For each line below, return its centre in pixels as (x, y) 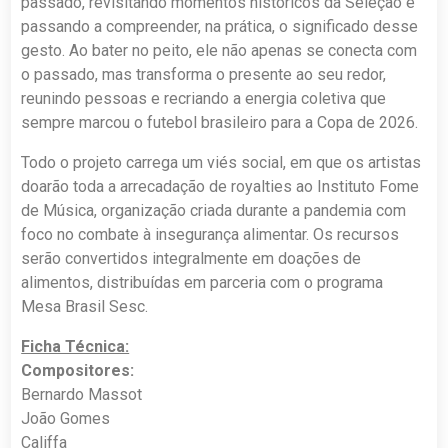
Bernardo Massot (82, 394)
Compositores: (78, 370)
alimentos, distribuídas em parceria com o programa (202, 282)
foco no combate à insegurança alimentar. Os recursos (210, 234)
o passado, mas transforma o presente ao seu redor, (204, 74)
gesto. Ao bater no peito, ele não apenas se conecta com (219, 50)
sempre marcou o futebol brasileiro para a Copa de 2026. (220, 122)
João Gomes (66, 418)
